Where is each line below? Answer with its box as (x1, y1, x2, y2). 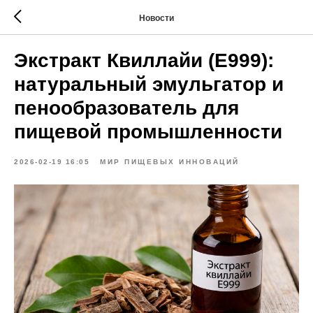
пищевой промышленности (14, 121, 282, 143)
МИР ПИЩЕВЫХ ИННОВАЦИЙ (100, 158, 240, 166)
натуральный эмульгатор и (14, 73, 284, 95)
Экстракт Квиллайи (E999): (14, 50, 274, 71)
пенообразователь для (14, 97, 239, 119)
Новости (139, 13, 174, 23)
